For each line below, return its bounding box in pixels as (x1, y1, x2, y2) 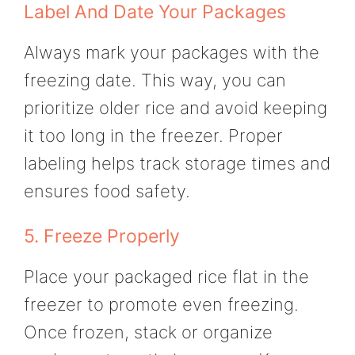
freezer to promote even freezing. (24, 294, 299, 315)
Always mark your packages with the (24, 42, 319, 63)
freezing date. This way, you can (24, 70, 286, 91)
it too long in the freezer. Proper (24, 125, 283, 147)
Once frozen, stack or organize (24, 322, 273, 343)
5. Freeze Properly (24, 225, 180, 248)
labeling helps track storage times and (24, 153, 330, 174)
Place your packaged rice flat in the (24, 266, 309, 288)
